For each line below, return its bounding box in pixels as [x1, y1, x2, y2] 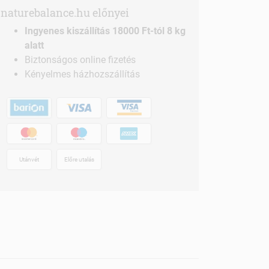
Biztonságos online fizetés [25, 54, 136, 66]
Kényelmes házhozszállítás [25, 68, 140, 80]
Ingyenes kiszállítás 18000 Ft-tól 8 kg [25, 25, 186, 37]
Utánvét [19, 156, 39, 163]
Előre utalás [64, 156, 94, 163]
